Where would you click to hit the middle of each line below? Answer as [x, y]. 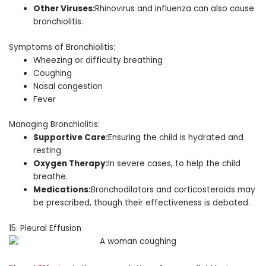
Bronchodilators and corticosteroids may [173, 190]
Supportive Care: [71, 138]
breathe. [51, 177]
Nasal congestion [68, 86]
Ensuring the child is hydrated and [176, 138]
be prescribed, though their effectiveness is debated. [142, 203]
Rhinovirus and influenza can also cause [175, 9]
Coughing [53, 73]
